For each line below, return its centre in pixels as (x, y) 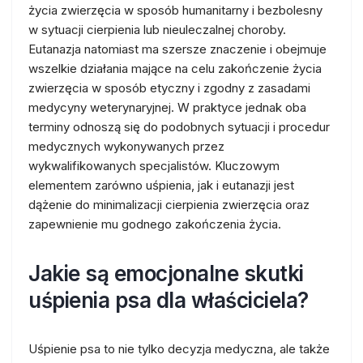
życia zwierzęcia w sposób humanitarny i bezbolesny (175, 10)
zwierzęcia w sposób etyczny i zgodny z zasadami (169, 88)
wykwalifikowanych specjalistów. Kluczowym (154, 166)
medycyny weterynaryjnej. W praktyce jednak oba (167, 107)
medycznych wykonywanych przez (126, 146)
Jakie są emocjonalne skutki (166, 273)
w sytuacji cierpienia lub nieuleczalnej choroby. (157, 30)
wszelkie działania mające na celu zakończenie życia (175, 68)
